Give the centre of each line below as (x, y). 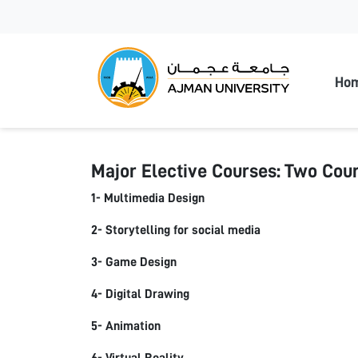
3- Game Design (134, 262)
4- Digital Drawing (140, 294)
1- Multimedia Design (148, 198)
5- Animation (126, 326)
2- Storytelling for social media (176, 230)
